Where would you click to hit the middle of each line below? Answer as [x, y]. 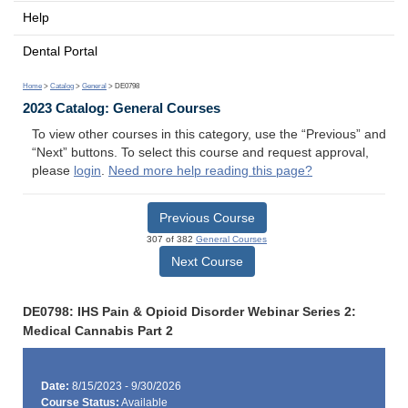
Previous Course [207, 217]
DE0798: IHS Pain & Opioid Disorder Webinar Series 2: [189, 311]
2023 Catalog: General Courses [122, 108]
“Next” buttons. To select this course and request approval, [200, 153]
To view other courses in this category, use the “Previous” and [209, 135]
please [53, 171]
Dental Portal [60, 51]
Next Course [207, 261]
